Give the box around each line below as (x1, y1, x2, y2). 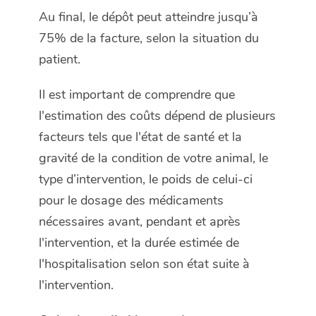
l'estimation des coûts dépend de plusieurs (39, 107, 276, 125)
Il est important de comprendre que (39, 86, 235, 104)
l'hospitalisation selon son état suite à (39, 255, 250, 273)
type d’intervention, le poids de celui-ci (39, 171, 253, 188)
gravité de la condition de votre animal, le (39, 150, 268, 167)
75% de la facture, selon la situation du (39, 30, 259, 47)
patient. (39, 51, 80, 68)
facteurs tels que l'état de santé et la (39, 128, 242, 146)
